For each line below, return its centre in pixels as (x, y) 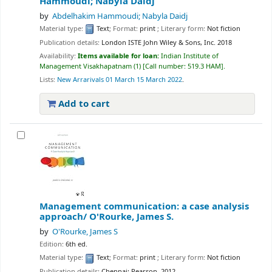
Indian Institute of (190, 56)
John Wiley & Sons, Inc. (179, 42)
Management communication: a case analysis (144, 206)
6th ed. (76, 245)
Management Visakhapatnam (86, 66)
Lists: (47, 80)
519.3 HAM (204, 66)
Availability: (59, 56)
